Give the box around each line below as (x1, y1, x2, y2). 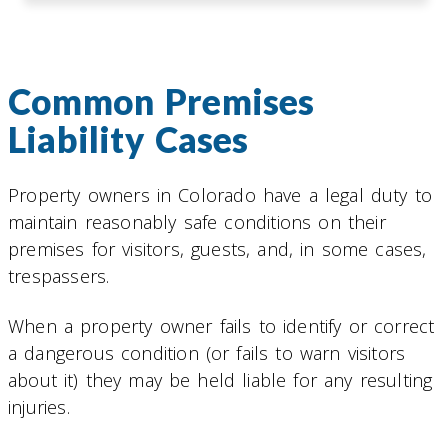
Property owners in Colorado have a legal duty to (8, 182, 433, 207)
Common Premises (8, 80, 315, 123)
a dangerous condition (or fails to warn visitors (8, 341, 406, 366)
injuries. (8, 395, 70, 420)
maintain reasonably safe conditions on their (8, 209, 386, 234)
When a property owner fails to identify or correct (8, 314, 435, 339)
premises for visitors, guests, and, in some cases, (8, 236, 427, 261)
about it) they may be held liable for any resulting (8, 368, 433, 393)
